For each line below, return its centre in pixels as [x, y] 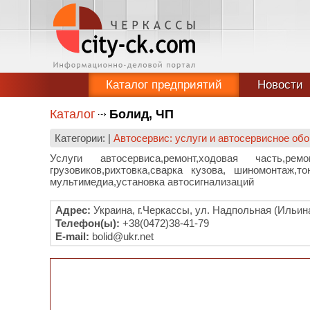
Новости [280, 85]
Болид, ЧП [142, 114]
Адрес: [73, 210]
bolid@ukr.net [121, 236]
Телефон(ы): [88, 223]
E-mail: [72, 236]
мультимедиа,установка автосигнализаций [152, 182]
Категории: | [84, 138]
